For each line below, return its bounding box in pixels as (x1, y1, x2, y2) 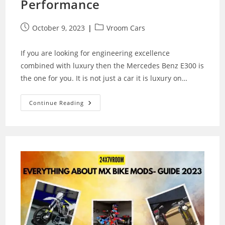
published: (20, 33, 57, 43)
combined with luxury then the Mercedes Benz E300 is (21, 60, 204, 70)
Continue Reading (29, 98, 84, 106)
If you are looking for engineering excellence (21, 48, 170, 58)
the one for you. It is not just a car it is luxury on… (21, 73, 188, 83)
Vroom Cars (106, 23, 146, 33)
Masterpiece (83, 126, 131, 136)
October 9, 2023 (32, 23, 85, 33)
